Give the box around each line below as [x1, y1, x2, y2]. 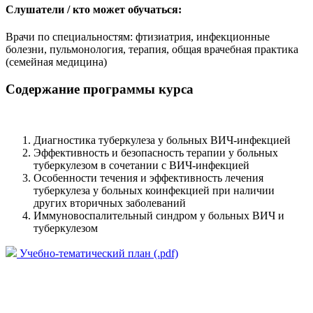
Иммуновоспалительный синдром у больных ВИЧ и [34, 209, 284, 221]
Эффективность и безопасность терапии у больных [34, 146, 278, 159]
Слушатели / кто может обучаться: [6, 3, 182, 16]
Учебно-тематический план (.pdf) [17, 247, 178, 259]
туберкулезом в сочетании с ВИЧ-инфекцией [34, 159, 249, 171]
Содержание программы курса [6, 82, 194, 97]
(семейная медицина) [6, 56, 107, 68]
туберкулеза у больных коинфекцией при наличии [34, 184, 275, 196]
